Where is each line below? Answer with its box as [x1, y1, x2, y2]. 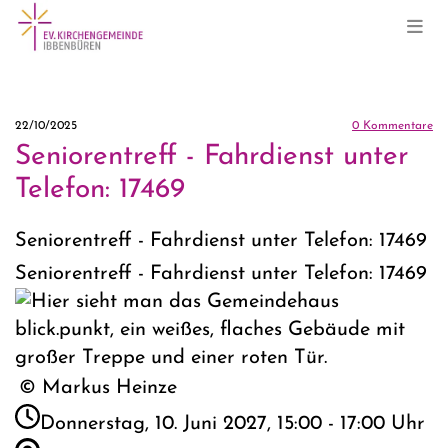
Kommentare [359, 120, 433, 133]
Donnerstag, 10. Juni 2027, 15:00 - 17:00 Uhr [40, 414, 425, 435]
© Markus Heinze [19, 378, 177, 399]
